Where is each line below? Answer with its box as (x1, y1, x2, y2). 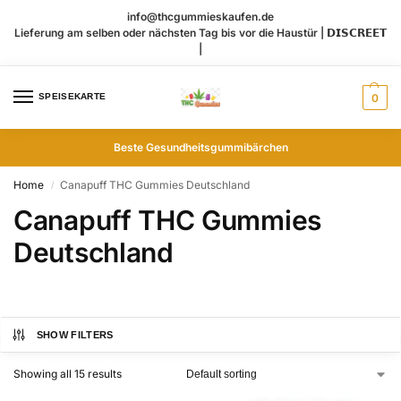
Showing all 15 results (13, 367, 122, 381)
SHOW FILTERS (36, 329, 114, 341)
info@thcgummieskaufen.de (127, 9, 274, 23)
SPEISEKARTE (38, 91, 107, 102)
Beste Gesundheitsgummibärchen (113, 141, 288, 155)
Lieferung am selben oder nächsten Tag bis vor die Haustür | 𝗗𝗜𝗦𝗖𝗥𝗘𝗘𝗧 (14, 25, 387, 39)
